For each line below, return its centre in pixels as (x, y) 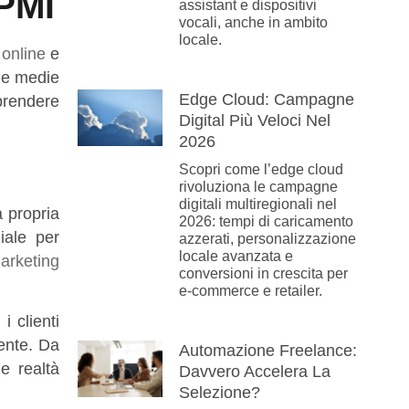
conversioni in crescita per (263, 274)
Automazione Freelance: (267, 351)
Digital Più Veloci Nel (254, 121)
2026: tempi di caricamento (266, 222)
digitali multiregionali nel (257, 204)
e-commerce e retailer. (250, 291)
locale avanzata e (236, 257)
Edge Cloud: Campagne (266, 100)
